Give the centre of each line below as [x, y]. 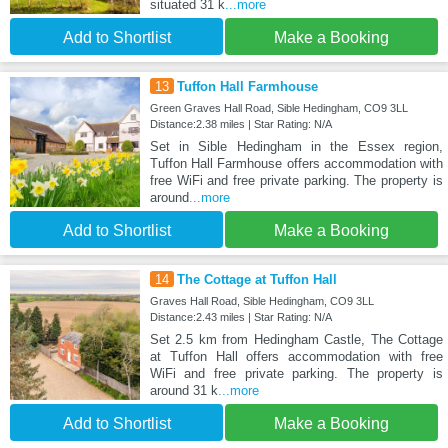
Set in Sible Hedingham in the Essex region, [296, 146]
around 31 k [183, 390]
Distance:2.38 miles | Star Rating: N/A [240, 123]
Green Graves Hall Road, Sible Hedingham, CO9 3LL [278, 107]
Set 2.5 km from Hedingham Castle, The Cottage [296, 339]
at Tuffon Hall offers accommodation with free [296, 356]
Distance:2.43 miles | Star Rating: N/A [240, 316]
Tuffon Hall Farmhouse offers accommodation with [296, 163]
